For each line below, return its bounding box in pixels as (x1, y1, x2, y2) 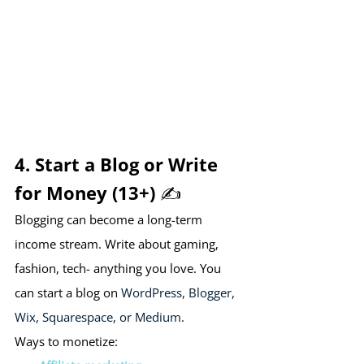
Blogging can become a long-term (15, 211, 206, 228)
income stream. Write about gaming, (15, 236, 222, 253)
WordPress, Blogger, (121, 284, 238, 301)
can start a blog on (15, 284, 121, 301)
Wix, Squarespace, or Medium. (15, 309, 184, 326)
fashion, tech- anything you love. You (15, 260, 224, 277)
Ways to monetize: (15, 333, 118, 350)
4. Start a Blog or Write (15, 152, 223, 177)
